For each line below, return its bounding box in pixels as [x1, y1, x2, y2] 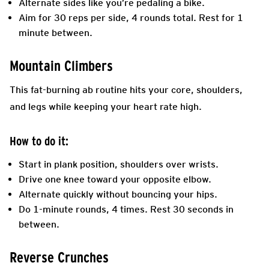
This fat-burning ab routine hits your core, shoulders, [10, 83, 243, 95]
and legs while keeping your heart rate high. [10, 100, 202, 112]
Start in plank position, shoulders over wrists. [19, 158, 219, 170]
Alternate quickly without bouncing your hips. [19, 188, 217, 200]
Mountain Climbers [10, 57, 113, 74]
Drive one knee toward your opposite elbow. [19, 173, 211, 185]
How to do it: [10, 134, 68, 148]
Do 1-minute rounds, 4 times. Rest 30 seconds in [19, 203, 234, 215]
